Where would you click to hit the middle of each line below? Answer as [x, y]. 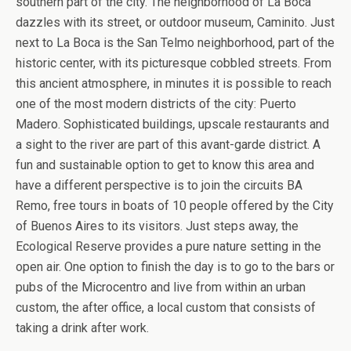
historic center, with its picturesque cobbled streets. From [174, 63]
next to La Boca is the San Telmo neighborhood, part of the [175, 42]
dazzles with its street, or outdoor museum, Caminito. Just [175, 22]
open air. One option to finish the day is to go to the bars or [175, 266]
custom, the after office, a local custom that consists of [166, 307]
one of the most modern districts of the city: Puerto [156, 103]
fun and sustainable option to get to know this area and [165, 165]
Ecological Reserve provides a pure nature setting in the [168, 246]
